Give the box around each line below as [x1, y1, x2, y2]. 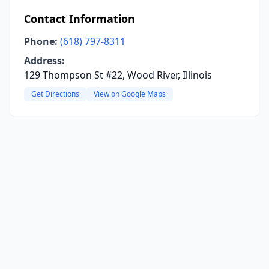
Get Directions [31, 89, 79, 99]
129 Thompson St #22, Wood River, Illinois [24, 68, 212, 82]
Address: [24, 54, 65, 67]
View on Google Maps [94, 89, 166, 99]
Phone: [24, 35, 58, 48]
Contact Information [24, 11, 135, 26]
